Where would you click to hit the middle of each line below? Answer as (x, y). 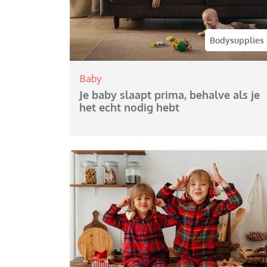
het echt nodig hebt (129, 108)
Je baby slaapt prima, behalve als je (170, 95)
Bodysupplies (237, 41)
